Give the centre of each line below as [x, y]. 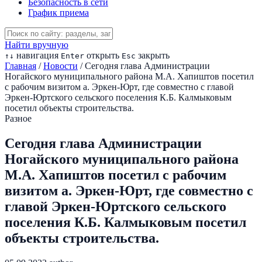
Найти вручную [37, 45]
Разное [18, 118]
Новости [61, 66]
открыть [102, 55]
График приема [58, 13]
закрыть [153, 55]
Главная [20, 66]
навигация [36, 55]
